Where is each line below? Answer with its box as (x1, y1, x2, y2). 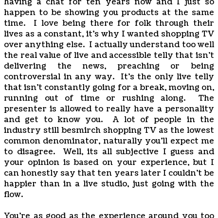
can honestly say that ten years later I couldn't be (4, 168, 214, 179)
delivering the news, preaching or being (4, 61, 214, 72)
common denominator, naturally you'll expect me (4, 136, 214, 146)
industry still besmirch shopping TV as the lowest (4, 125, 214, 136)
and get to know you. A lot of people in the (4, 114, 214, 125)
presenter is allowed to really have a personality (4, 104, 214, 114)
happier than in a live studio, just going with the (4, 179, 214, 189)
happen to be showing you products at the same (4, 7, 214, 18)
